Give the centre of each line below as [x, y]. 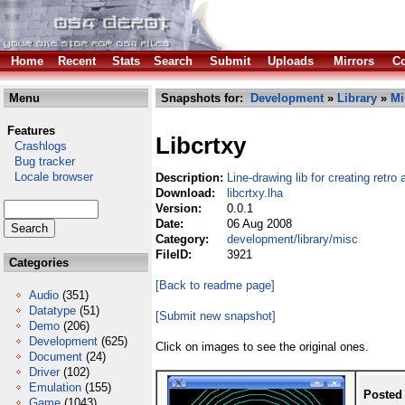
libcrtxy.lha [255, 193]
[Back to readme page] [215, 285]
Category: [184, 239]
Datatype [52, 311]
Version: [180, 208]
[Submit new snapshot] [216, 316]
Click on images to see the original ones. [262, 347]
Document [56, 357]
